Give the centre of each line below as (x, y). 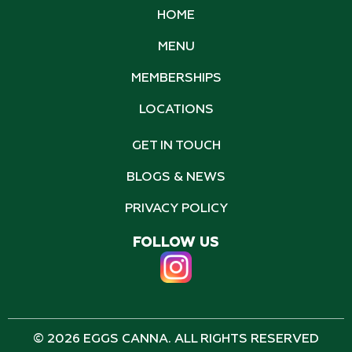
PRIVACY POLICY (176, 209)
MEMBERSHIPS (176, 79)
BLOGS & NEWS (176, 178)
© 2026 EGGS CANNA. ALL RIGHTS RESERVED (176, 339)
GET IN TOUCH (176, 146)
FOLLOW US (176, 243)
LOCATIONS (176, 110)
